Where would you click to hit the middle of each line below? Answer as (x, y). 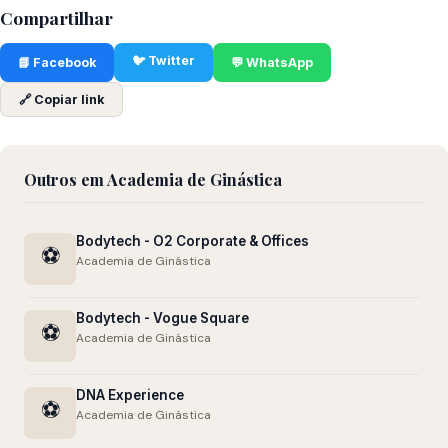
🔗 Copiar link (61, 99)
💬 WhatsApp (272, 62)
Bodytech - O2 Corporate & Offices (192, 241)
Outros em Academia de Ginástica (153, 179)
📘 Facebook (57, 62)
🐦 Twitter (163, 60)
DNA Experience (130, 395)
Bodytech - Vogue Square (162, 318)
